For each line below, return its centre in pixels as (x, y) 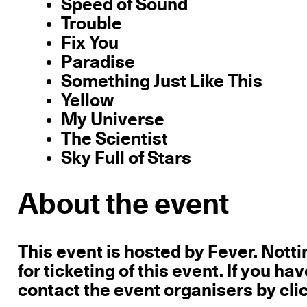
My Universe (112, 120)
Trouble (91, 24)
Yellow (87, 101)
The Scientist (114, 139)
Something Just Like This (161, 82)
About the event (124, 206)
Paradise (98, 63)
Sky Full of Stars (126, 159)
